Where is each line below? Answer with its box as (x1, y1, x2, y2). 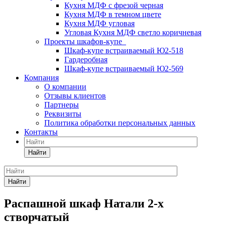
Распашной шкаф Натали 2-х (4, 196, 164, 210)
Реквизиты (44, 109, 81, 118)
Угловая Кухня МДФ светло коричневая (64, 28, 201, 37)
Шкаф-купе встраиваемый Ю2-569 (64, 64, 183, 73)
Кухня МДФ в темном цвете (64, 10, 161, 19)
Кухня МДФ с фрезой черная (64, 1, 163, 10)
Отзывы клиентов (44, 91, 106, 100)
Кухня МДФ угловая (64, 19, 135, 28)
